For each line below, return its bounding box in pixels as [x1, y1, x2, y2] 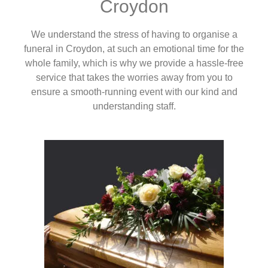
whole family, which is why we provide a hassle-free [25, 58, 243, 68]
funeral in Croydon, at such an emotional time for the [24, 44, 244, 54]
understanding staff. [92, 101, 176, 111]
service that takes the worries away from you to [35, 72, 233, 83]
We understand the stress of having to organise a [31, 29, 237, 39]
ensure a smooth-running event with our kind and [31, 87, 237, 97]
